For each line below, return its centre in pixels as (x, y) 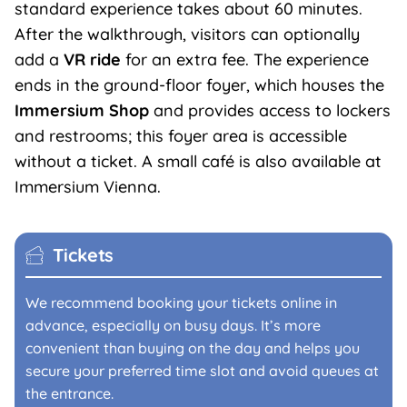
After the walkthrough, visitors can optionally (187, 35)
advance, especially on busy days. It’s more (173, 326)
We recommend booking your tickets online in (181, 303)
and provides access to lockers (272, 111)
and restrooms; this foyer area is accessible (180, 136)
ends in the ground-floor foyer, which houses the (199, 85)
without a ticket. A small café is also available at (198, 162)
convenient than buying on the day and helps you (192, 348)
